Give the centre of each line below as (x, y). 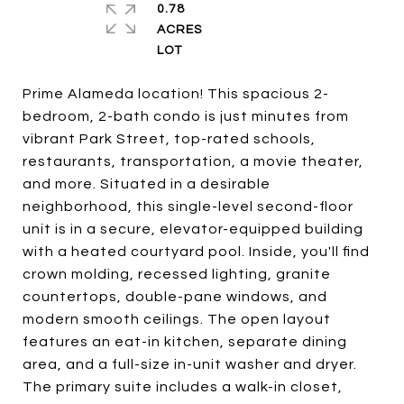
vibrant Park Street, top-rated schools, (169, 139)
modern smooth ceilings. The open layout (177, 319)
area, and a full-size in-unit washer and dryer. (190, 364)
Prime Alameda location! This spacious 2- (176, 94)
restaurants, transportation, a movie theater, (193, 161)
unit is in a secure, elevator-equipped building (193, 229)
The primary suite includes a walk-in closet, (183, 387)
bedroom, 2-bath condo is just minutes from (186, 116)
